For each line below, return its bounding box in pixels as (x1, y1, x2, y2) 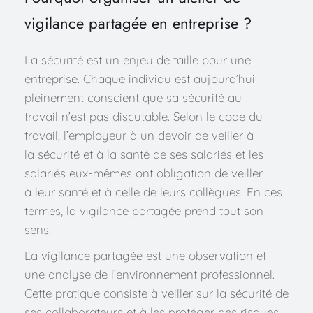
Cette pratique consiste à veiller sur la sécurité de (24, 285, 289, 300)
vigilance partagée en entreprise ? (24, 11, 252, 34)
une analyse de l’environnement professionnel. (24, 266, 275, 282)
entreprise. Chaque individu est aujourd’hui (24, 71, 255, 86)
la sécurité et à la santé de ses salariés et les (24, 146, 263, 161)
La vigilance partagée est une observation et (24, 247, 266, 263)
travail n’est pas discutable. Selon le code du (24, 108, 263, 124)
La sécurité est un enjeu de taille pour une (24, 52, 251, 67)
